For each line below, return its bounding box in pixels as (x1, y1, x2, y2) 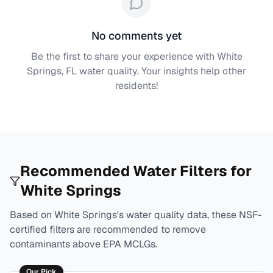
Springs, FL (27, 65, 77, 77)
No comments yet (91, 29, 182, 43)
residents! (115, 79, 158, 92)
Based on (10, 208, 54, 221)
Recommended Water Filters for (20, 161, 252, 180)
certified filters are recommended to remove (10, 223, 206, 236)
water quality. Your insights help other (77, 65, 246, 77)
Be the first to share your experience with (30, 50, 217, 63)
